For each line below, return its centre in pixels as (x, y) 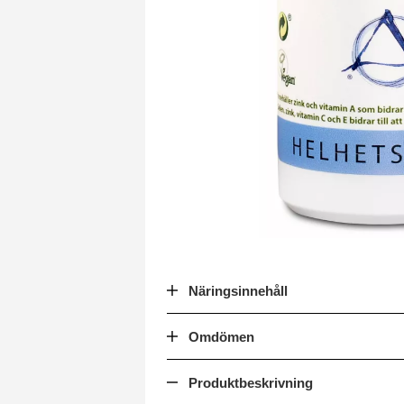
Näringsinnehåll (238, 291)
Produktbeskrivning (251, 383)
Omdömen (221, 337)
